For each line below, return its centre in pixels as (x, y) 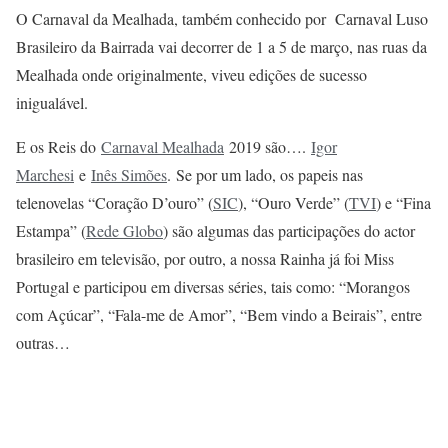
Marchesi (45, 174)
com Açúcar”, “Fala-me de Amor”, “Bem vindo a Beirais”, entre (219, 314)
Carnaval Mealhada (162, 146)
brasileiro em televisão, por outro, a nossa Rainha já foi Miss (205, 258)
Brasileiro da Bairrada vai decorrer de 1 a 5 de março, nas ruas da (221, 46)
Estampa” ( (51, 230)
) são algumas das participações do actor (289, 230)
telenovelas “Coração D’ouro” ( (114, 202)
